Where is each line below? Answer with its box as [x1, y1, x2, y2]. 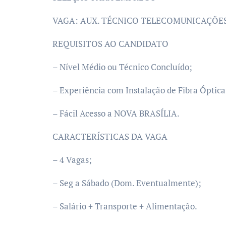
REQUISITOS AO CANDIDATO [52, 38, 168, 49]
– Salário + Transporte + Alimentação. [52, 200, 197, 212]
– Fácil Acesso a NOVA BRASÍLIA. [52, 107, 180, 119]
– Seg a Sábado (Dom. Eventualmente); [52, 177, 201, 189]
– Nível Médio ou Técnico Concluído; [52, 61, 192, 73]
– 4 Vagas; [52, 154, 92, 165]
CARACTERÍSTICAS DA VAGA [52, 131, 167, 142]
